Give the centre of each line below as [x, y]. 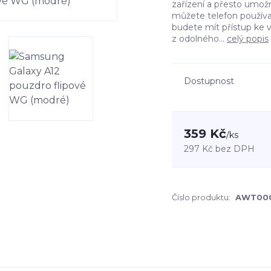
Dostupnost [209, 81]
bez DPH [235, 149]
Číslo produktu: [201, 197]
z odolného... [199, 39]
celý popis [248, 39]
